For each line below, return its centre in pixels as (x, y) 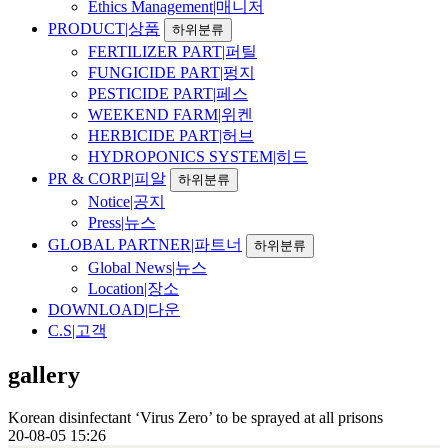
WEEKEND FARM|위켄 (170, 114)
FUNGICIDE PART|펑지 (171, 72)
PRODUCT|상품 (104, 28)
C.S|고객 (77, 330)
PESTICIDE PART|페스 (168, 93)
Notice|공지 (126, 201)
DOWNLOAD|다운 (114, 309)
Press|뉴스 (122, 222)
